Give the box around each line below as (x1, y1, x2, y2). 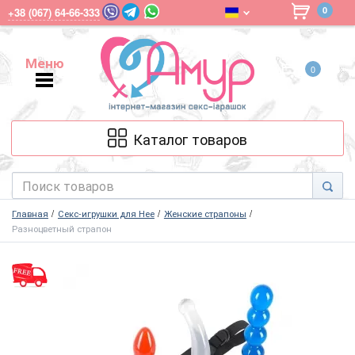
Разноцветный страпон (12, 222, 112, 235)
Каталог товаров (133, 128, 247, 149)
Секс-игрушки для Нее (57, 207, 155, 220)
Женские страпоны (163, 207, 246, 220)
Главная (12, 207, 48, 220)
